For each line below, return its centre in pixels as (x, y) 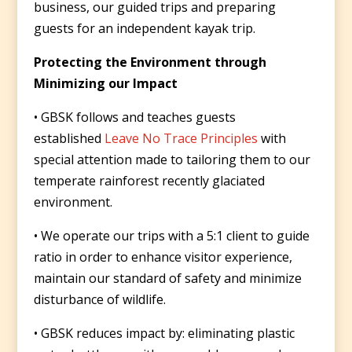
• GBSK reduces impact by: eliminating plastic (164, 333)
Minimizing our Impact (105, 83)
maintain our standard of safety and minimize (167, 278)
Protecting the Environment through (150, 62)
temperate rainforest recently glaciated (149, 180)
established (69, 138)
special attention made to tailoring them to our (172, 159)
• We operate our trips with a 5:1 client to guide (171, 235)
